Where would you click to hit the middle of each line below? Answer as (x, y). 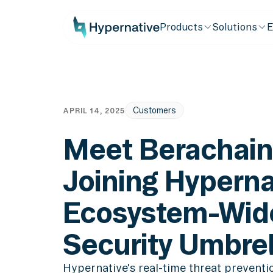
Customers (155, 111)
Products (182, 27)
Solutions (235, 27)
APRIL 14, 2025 (94, 110)
